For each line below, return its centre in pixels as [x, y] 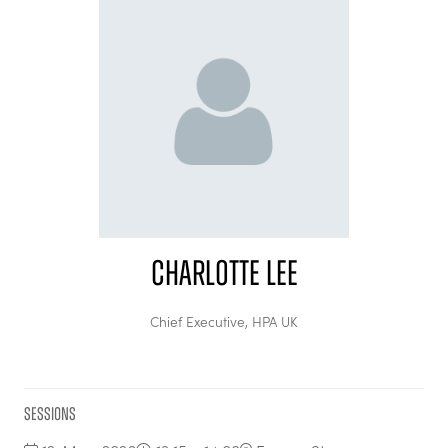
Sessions [50, 414]
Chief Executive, [201, 321]
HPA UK [275, 321]
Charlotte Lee [224, 273]
